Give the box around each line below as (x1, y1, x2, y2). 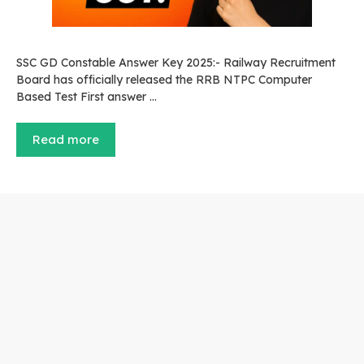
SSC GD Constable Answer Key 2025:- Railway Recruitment (16, 55, 336, 71)
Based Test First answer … (16, 89, 157, 105)
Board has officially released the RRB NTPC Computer (16, 72, 312, 88)
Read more (32, 132, 99, 148)
